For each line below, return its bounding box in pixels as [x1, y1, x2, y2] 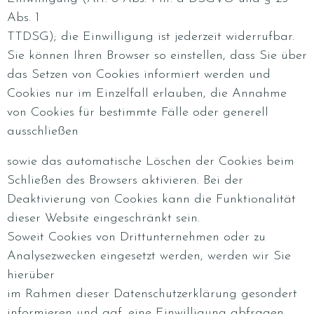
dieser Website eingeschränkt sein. [7, 212, 200, 225]
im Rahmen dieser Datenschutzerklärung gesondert [7, 287, 297, 301]
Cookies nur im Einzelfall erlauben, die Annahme [7, 87, 287, 100]
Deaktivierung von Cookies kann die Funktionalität [7, 193, 296, 206]
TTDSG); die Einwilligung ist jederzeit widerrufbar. [7, 30, 294, 43]
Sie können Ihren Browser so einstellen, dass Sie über [7, 49, 307, 62]
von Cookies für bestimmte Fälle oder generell [7, 106, 268, 119]
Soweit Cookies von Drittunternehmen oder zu [7, 231, 266, 244]
